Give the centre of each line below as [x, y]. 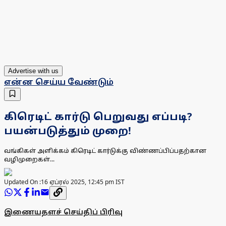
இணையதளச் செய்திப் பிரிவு [63, 212]
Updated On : [22, 182]
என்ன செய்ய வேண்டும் [59, 82]
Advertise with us [33, 71]
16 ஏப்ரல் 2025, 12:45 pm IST [83, 182]
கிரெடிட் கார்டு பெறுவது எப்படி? [98, 116]
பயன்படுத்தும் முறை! [68, 130]
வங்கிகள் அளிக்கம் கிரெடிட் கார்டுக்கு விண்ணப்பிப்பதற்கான [105, 150]
